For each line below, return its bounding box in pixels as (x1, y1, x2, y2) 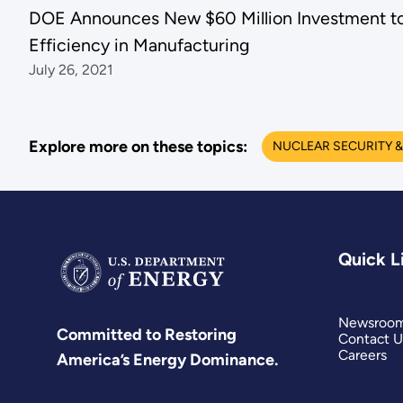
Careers (337, 345, 387, 363)
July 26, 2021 (28, 60, 113, 78)
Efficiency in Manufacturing (28, 33, 250, 56)
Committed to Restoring (57, 325, 237, 345)
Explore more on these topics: (28, 136, 247, 157)
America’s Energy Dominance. (57, 350, 279, 371)
